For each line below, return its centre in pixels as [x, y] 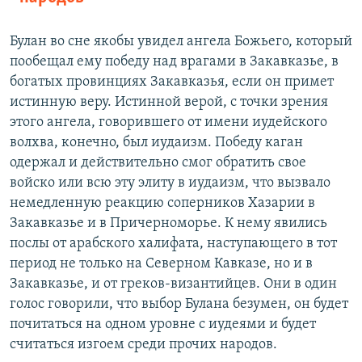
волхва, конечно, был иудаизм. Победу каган [156, 143]
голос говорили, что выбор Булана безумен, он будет [179, 305]
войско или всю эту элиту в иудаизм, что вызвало [170, 183]
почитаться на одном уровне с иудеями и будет [163, 325]
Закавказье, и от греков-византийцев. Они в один [173, 284]
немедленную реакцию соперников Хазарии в [162, 204]
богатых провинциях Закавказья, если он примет [172, 82]
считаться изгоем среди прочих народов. [143, 345]
